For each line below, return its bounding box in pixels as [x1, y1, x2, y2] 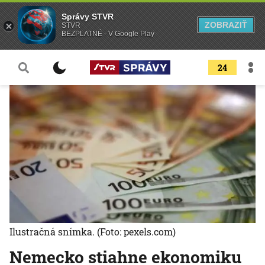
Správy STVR [62, 12, 114, 21]
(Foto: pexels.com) [97, 225, 176, 238]
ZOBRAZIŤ [205, 20, 247, 30]
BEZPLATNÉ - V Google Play [62, 30, 154, 38]
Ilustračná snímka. [9, 225, 97, 238]
